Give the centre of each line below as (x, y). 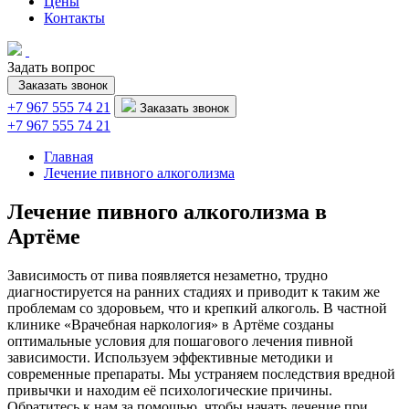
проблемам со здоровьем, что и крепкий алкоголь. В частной (197, 308)
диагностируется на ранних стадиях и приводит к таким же (194, 291)
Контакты (74, 18)
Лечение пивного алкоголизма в (167, 211)
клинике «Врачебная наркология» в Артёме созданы (171, 324)
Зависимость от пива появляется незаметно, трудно (168, 275)
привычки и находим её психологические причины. (170, 390)
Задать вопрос (51, 67)
